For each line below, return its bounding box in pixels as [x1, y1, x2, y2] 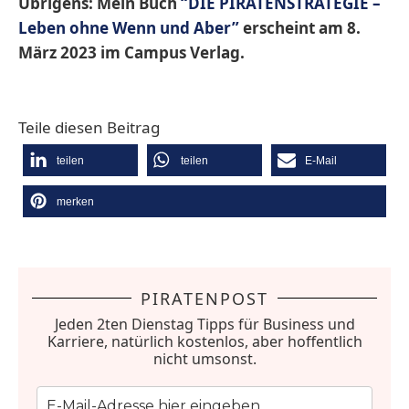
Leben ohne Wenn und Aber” [18, 16, 239, 38]
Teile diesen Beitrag [18, 116, 160, 138]
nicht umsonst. [152, 348, 257, 369]
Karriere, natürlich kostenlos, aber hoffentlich [47, 330, 362, 351]
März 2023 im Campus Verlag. [18, 41, 245, 63]
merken [57, 194, 94, 208]
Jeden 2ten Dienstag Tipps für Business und [54, 313, 355, 334]
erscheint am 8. [239, 16, 361, 38]
